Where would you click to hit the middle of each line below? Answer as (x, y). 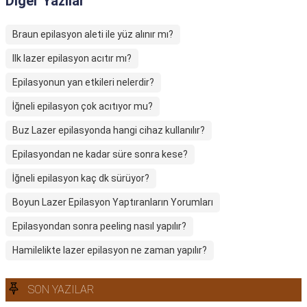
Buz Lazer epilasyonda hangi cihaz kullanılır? (109, 130)
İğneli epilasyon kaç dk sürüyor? (81, 178)
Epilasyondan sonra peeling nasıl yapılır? (99, 226)
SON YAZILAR (61, 290)
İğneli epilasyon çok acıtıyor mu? (83, 106)
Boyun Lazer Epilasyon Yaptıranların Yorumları (113, 202)
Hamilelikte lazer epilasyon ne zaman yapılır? (110, 250)
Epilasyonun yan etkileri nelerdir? (83, 82)
